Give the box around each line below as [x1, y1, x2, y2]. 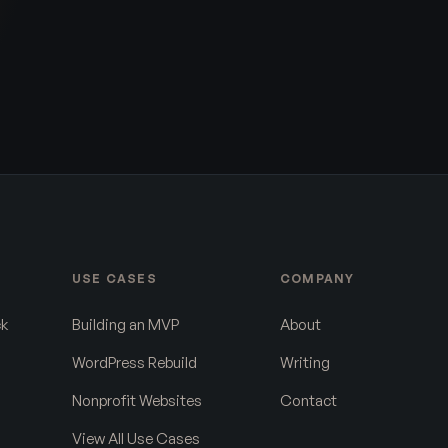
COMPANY [280, 271, 355, 286]
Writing [280, 353, 330, 372]
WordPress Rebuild [72, 353, 197, 372]
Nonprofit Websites [72, 391, 202, 410]
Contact [280, 391, 337, 410]
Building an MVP [72, 315, 179, 334]
